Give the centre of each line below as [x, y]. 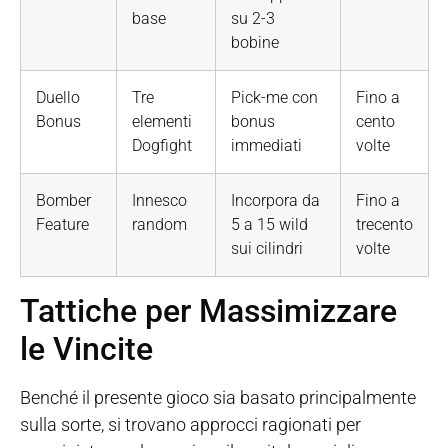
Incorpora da [275, 200]
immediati [266, 145]
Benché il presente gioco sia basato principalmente [218, 397]
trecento [384, 224]
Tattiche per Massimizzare [208, 310]
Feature [62, 224]
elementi [162, 121]
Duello [58, 97]
